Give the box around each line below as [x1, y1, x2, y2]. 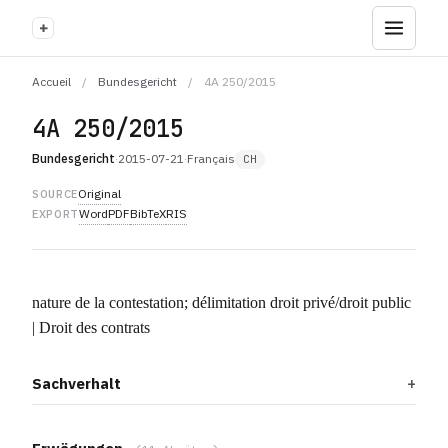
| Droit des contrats [32, 319, 150, 336]
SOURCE [32, 187, 78, 201]
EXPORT [32, 207, 79, 221]
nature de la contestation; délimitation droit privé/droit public [32, 294, 411, 311]
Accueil [32, 74, 71, 89]
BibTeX [129, 206, 166, 221]
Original [77, 186, 121, 201]
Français [187, 151, 235, 166]
